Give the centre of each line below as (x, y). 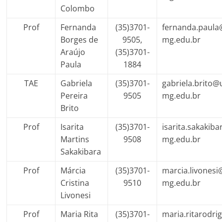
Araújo (73, 52)
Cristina (75, 183)
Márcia (73, 170)
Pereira (74, 96)
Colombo (78, 8)
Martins (75, 139)
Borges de (80, 40)
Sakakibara (81, 152)
